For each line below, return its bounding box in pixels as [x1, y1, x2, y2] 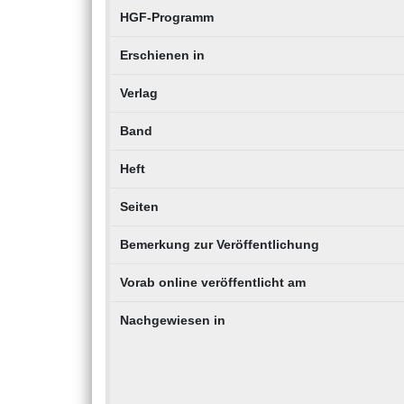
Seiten [119, 199, 159, 215]
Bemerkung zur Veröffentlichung [119, 237, 319, 252]
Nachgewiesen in [119, 313, 225, 328]
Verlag [119, 86, 158, 101]
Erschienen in [119, 48, 205, 63]
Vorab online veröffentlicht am [119, 275, 306, 290]
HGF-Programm [119, 10, 214, 25]
